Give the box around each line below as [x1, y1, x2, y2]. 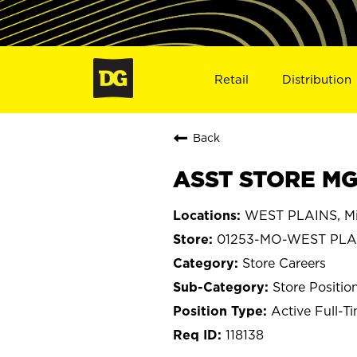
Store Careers [242, 255, 326, 270]
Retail [214, 72, 249, 86]
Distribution [282, 72, 352, 86]
